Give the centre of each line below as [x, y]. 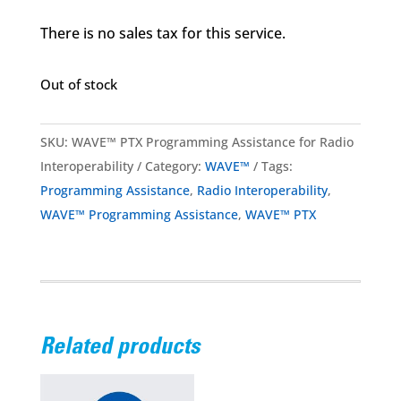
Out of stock [78, 85]
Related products [120, 349]
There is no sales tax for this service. [162, 34]
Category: [175, 166]
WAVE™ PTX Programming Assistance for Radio [212, 142]
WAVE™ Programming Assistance [139, 215]
